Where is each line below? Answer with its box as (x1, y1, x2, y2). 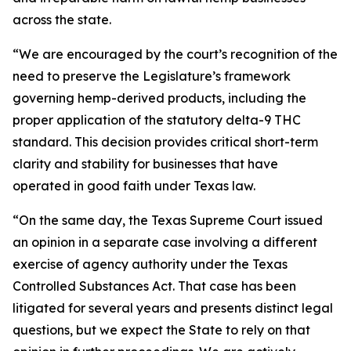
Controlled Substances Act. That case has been (13, 278, 296, 294)
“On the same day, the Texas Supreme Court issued (13, 212, 323, 228)
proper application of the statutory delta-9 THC (13, 112, 301, 128)
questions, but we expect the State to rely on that (13, 322, 310, 338)
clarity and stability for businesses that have (13, 156, 278, 172)
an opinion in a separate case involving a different (13, 234, 317, 250)
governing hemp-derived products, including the (13, 90, 306, 106)
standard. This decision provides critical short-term (13, 134, 318, 150)
